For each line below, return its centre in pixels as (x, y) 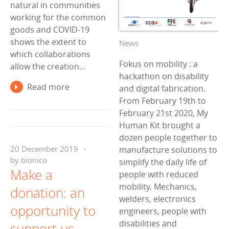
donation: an (48, 193)
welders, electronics (157, 199)
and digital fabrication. (162, 88)
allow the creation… (48, 67)
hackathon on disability (164, 76)
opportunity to (53, 211)
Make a (31, 175)
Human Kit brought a (160, 125)
